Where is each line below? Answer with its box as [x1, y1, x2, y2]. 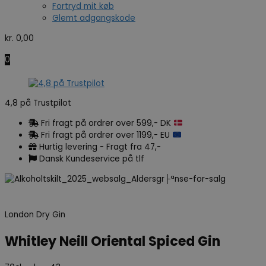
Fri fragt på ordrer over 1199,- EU [41, 129, 172, 141]
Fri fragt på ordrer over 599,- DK [41, 117, 173, 129]
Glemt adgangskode [52, 12, 135, 24]
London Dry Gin [5, 208, 65, 220]
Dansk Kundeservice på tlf [39, 153, 144, 164]
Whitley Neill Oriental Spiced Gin [5, 232, 220, 251]
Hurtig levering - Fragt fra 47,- [39, 141, 161, 153]
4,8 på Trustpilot [5, 97, 71, 109]
